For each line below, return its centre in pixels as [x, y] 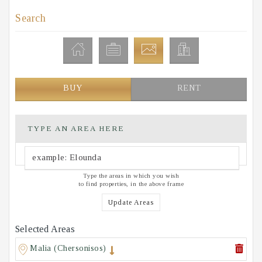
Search [30, 18]
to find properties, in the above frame [131, 184]
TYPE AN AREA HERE [76, 129]
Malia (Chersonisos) [68, 248]
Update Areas [131, 203]
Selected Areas [45, 229]
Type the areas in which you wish [131, 176]
